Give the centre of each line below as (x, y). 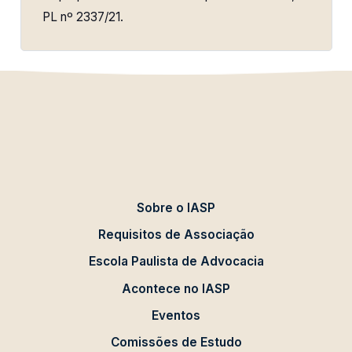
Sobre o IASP (176, 207)
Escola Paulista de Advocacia (176, 262)
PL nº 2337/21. (83, 17)
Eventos (176, 315)
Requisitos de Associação (176, 235)
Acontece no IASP (176, 288)
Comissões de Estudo (176, 343)
